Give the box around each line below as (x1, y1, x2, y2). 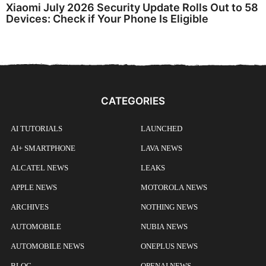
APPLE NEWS (11, 183, 57, 192)
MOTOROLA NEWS (141, 183, 207, 192)
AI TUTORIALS (11, 124, 62, 134)
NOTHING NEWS (141, 202, 198, 212)
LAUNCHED (141, 124, 182, 134)
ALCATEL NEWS (11, 163, 68, 173)
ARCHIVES (11, 202, 49, 212)
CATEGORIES (101, 95, 165, 107)
